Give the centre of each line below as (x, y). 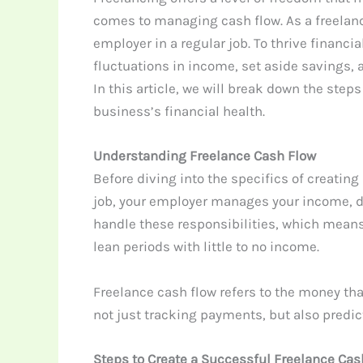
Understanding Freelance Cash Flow (204, 156)
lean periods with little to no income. (206, 247)
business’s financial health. (179, 111)
